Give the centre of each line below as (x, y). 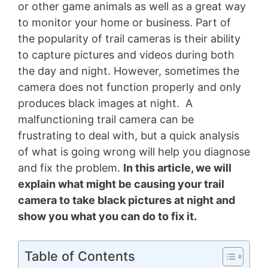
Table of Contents (80, 256)
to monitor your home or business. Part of (124, 22)
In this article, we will (177, 167)
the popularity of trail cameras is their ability (129, 38)
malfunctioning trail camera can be (106, 119)
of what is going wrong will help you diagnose (134, 151)
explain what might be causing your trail (121, 184)
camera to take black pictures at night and (127, 200)
